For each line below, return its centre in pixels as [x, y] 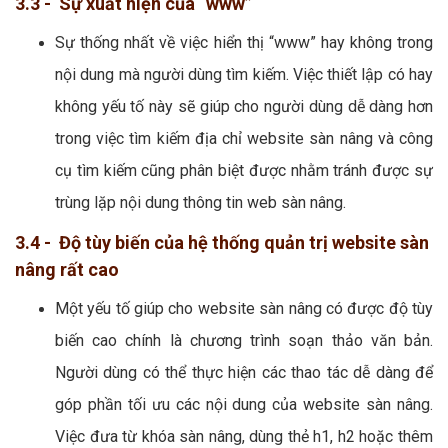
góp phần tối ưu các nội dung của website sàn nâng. [244, 405]
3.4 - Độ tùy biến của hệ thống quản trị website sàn [222, 243]
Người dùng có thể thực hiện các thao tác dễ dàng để [244, 373]
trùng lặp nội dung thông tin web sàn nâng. [200, 203]
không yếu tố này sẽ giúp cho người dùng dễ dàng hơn [244, 107]
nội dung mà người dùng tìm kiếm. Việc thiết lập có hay [244, 75]
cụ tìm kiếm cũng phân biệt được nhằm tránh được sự [244, 171]
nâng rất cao [67, 270]
